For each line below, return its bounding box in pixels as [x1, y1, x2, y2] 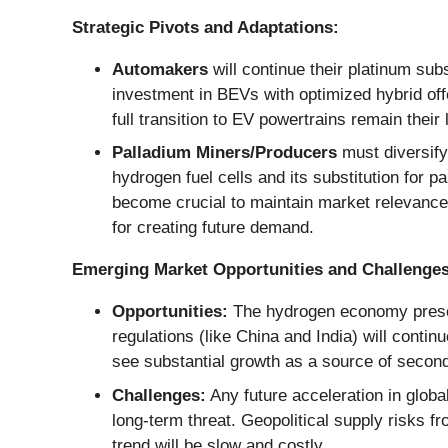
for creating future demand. [112, 218, 314, 238]
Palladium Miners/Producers [112, 143, 337, 163]
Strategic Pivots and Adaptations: [72, 17, 339, 37]
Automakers [112, 59, 208, 79]
